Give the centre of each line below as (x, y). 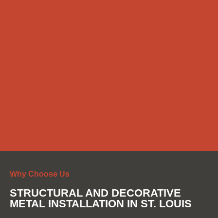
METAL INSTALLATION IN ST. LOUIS (101, 203)
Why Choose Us (40, 174)
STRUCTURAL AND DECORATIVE (95, 193)
